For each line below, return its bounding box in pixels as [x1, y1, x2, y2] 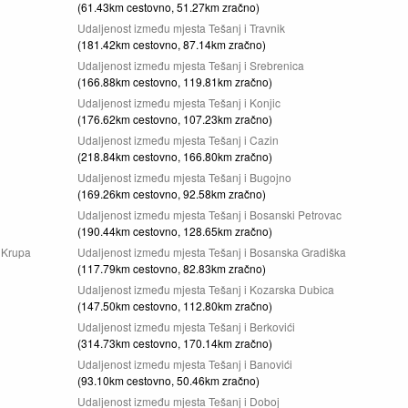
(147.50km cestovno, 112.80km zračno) [77, 298, 272, 313]
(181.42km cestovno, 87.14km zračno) [77, 36, 266, 52]
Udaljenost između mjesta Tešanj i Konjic [77, 95, 280, 110]
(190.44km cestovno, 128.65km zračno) [77, 223, 272, 239]
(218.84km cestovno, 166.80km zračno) [77, 148, 272, 164]
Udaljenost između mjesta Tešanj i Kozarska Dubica [77, 281, 334, 297]
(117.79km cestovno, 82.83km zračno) [77, 260, 266, 276]
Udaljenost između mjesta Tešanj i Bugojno [77, 169, 291, 185]
